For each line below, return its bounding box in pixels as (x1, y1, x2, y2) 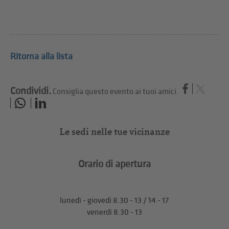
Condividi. (10, 84, 52, 97)
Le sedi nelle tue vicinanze (59, 125, 170, 138)
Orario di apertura (78, 157, 151, 170)
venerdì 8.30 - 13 (86, 207, 142, 217)
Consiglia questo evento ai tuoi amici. (53, 86, 179, 97)
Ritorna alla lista (10, 51, 73, 62)
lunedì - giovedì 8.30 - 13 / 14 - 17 (60, 195, 169, 205)
